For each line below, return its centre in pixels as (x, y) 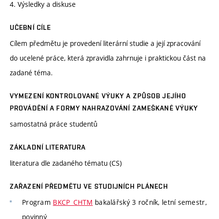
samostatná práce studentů (54, 124)
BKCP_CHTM (73, 202)
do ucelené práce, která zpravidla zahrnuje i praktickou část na (108, 58)
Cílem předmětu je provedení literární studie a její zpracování (105, 44)
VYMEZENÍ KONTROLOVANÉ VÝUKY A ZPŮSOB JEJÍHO (98, 96)
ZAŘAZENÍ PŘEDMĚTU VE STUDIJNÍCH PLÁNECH (89, 186)
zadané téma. (31, 73)
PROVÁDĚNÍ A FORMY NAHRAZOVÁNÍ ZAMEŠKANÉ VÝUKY (104, 108)
